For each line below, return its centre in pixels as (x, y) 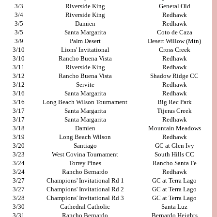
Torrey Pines (85, 163)
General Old (174, 6)
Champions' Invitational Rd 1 (85, 181)
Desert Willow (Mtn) (174, 41)
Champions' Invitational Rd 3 (85, 198)
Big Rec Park (174, 102)
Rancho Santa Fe (174, 163)
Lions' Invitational (85, 50)
